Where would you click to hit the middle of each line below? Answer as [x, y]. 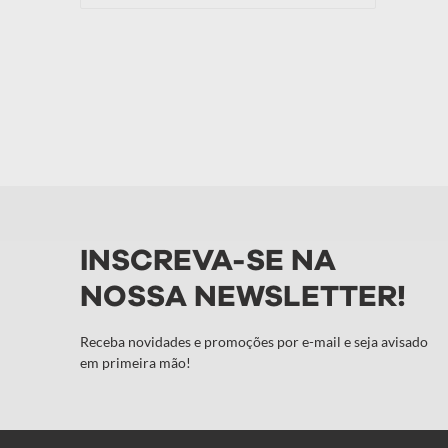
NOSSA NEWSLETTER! [243, 297]
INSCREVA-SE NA [208, 261]
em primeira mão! [135, 362]
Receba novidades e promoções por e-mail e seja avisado [254, 341]
